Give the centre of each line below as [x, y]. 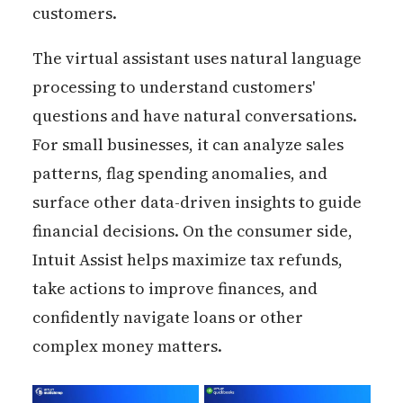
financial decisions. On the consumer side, [192, 230]
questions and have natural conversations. [194, 115]
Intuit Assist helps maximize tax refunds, [187, 259]
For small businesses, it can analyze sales [188, 144]
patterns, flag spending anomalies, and [179, 173]
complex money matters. [127, 345]
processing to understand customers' [173, 86]
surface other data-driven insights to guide [197, 201]
